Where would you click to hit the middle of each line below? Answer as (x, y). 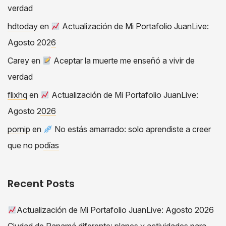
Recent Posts (41, 183)
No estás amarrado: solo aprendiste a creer (132, 129)
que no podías (33, 145)
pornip (19, 129)
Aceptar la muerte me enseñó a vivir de (123, 60)
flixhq (17, 95)
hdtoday (23, 26)
